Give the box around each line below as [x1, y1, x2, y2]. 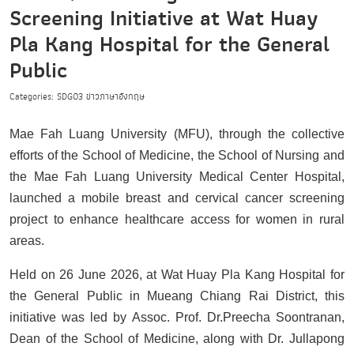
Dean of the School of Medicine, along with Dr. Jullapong [9, 331, 345, 345]
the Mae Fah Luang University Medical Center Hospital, [9, 169, 345, 183]
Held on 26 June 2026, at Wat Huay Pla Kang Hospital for [9, 267, 345, 281]
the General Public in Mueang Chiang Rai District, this [9, 288, 345, 303]
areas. [9, 233, 47, 247]
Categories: [9, 88, 57, 104]
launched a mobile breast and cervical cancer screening [9, 190, 345, 205]
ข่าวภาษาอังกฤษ [86, 88, 145, 104]
